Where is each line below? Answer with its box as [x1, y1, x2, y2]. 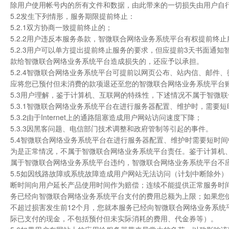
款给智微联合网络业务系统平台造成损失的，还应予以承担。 [10, 56, 203, 66]
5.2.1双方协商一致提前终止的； [10, 22, 112, 32]
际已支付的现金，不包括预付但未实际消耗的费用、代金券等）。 [10, 213, 218, 223]
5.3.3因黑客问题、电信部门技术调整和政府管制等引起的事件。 [10, 123, 213, 133]
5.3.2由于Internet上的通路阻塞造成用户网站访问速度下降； [10, 112, 202, 122]
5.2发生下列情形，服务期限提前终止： [10, 11, 135, 21]
